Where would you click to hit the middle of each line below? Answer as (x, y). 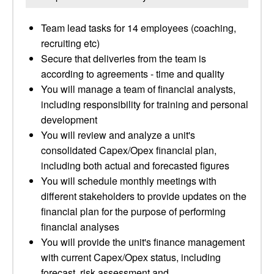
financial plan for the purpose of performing (133, 211)
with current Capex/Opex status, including (131, 257)
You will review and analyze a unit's (118, 135)
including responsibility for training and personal (145, 104)
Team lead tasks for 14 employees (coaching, (139, 28)
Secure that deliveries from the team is (124, 58)
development (69, 120)
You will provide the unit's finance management (143, 242)
